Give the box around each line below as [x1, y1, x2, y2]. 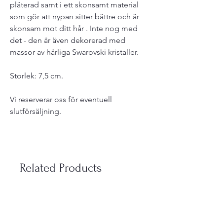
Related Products [20, 161, 102, 175]
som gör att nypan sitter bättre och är [10, 12, 139, 22]
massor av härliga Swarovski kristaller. [10, 47, 139, 57]
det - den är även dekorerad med [10, 36, 125, 45]
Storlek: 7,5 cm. [10, 71, 63, 81]
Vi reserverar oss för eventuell [10, 95, 112, 105]
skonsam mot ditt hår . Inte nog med [10, 24, 138, 34]
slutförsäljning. [10, 107, 61, 116]
